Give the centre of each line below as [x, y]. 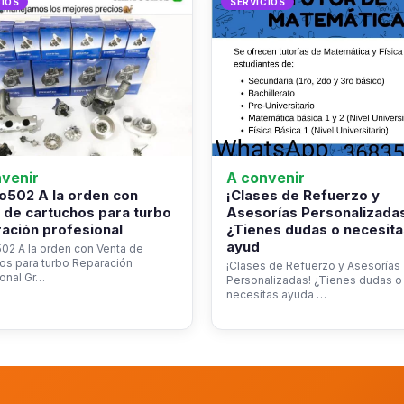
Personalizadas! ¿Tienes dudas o [314, 280]
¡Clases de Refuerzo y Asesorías [313, 266]
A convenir [266, 178]
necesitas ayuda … [276, 295]
